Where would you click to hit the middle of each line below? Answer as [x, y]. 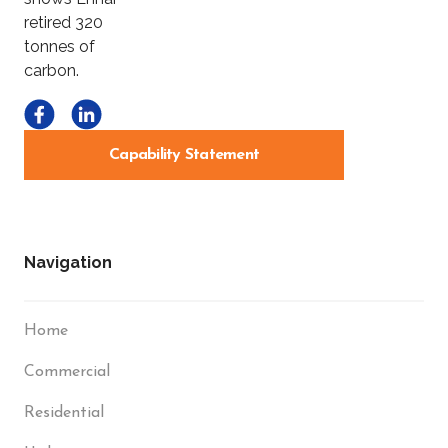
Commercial [67, 372]
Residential [64, 413]
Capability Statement [184, 155]
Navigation [68, 263]
